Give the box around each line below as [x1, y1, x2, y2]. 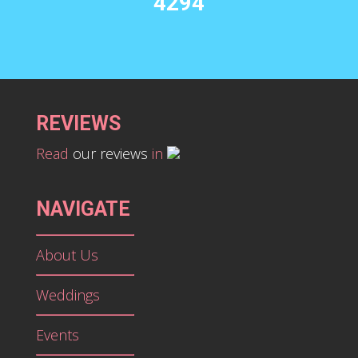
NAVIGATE [35, 197, 130, 221]
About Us [35, 245, 98, 265]
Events [35, 324, 79, 344]
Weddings [35, 284, 100, 304]
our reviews [72, 144, 148, 164]
